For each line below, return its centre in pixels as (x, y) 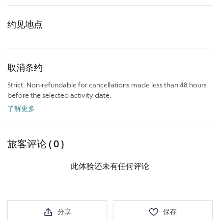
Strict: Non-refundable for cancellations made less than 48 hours (107, 85)
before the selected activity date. (59, 95)
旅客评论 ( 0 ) (36, 143)
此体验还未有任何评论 (110, 166)
